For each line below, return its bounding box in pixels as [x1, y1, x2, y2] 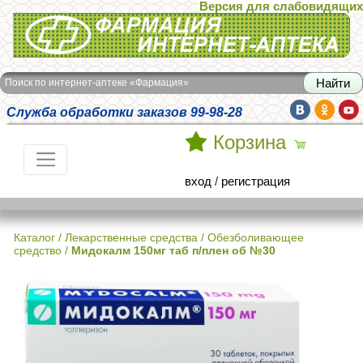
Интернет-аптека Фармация [13, 17, 167, 30]
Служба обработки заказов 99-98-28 [6, 105, 242, 119]
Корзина [213, 132, 286, 153]
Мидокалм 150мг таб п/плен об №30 [71, 244, 275, 257]
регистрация [221, 174, 290, 188]
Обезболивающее [207, 231, 304, 244]
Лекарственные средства [65, 231, 198, 244]
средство [14, 244, 62, 257]
